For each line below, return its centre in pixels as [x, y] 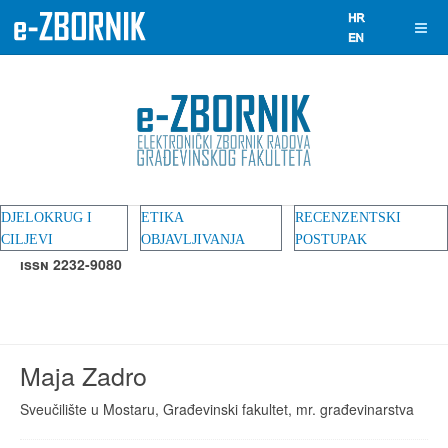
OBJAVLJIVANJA [193, 239]
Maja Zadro [83, 375]
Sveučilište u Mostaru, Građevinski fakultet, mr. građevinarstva [217, 409]
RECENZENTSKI [348, 217]
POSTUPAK [331, 239]
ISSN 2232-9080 [71, 264]
